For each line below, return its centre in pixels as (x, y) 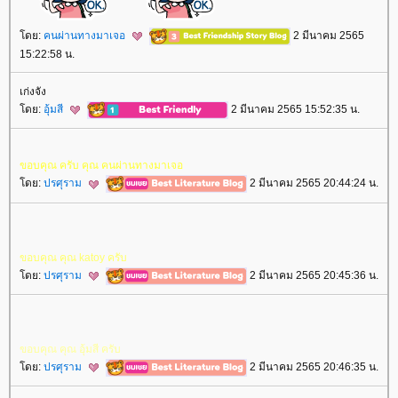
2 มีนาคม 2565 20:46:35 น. (313, 367)
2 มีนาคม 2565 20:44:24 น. (313, 183)
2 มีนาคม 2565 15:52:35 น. (294, 110)
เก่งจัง (33, 92)
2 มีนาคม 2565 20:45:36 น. (313, 275)
